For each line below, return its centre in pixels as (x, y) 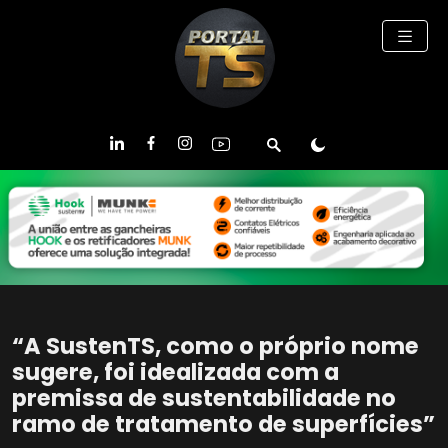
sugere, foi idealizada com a (175, 372)
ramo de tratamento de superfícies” (223, 424)
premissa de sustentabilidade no (204, 398)
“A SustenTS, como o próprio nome (215, 346)
